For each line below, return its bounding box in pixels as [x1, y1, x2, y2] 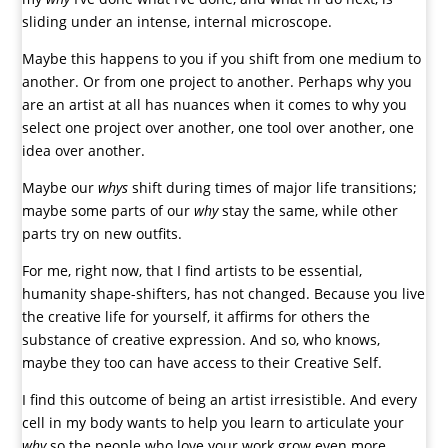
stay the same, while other [218, 201, 399, 221]
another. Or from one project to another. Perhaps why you [22, 72, 413, 92]
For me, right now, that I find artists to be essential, [22, 261, 363, 281]
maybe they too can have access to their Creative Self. [22, 353, 383, 373]
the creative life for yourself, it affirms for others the [22, 307, 371, 327]
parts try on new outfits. [22, 224, 183, 244]
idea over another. [22, 141, 146, 161]
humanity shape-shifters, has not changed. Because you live [22, 284, 426, 304]
